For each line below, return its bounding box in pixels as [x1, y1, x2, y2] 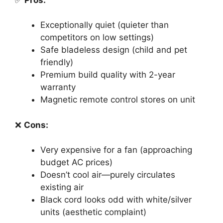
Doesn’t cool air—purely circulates [40, 170, 175, 180]
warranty [40, 82, 76, 92]
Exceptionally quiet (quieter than [40, 20, 169, 30]
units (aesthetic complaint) [40, 207, 146, 217]
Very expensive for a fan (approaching [40, 145, 192, 155]
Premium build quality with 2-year [40, 70, 175, 80]
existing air [40, 182, 84, 192]
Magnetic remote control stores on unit [40, 95, 195, 105]
